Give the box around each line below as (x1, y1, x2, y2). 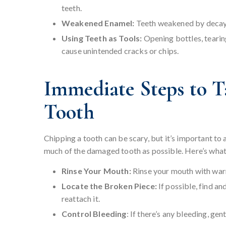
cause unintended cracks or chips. (62, 46, 179, 56)
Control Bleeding (62, 209, 127, 219)
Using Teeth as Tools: (62, 33, 144, 43)
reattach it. (62, 194, 100, 204)
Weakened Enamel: (62, 18, 135, 28)
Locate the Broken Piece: (62, 181, 157, 191)
